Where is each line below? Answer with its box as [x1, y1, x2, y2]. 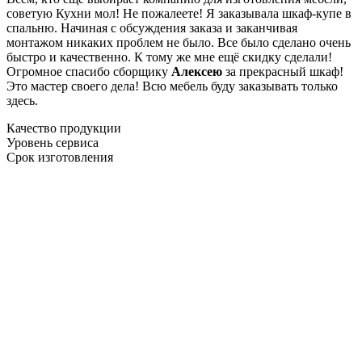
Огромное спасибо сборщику [6, 64, 171, 78]
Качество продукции [6, 120, 121, 135]
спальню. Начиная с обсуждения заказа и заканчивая [6, 20, 297, 35]
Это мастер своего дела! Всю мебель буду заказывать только [6, 78, 338, 93]
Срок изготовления [6, 149, 113, 164]
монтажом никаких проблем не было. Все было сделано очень [6, 35, 351, 49]
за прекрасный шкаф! [222, 64, 343, 78]
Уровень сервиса [6, 135, 99, 149]
